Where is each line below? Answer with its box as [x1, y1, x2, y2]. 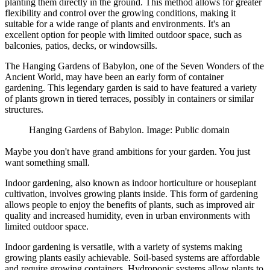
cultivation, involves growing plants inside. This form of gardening [5, 189, 258, 199]
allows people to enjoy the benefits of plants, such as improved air [5, 199, 254, 210]
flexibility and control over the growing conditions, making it [5, 7, 236, 18]
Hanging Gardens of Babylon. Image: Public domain [29, 124, 230, 135]
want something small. [5, 157, 90, 168]
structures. [5, 104, 43, 115]
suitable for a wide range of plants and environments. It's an [5, 18, 230, 29]
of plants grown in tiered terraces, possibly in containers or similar [5, 93, 254, 104]
